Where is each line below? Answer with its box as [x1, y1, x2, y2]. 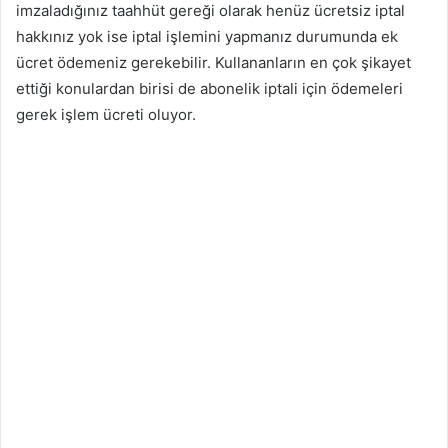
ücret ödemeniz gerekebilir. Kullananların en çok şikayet [16, 52, 411, 72]
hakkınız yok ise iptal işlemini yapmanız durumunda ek [16, 26, 398, 46]
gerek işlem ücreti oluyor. [16, 104, 196, 124]
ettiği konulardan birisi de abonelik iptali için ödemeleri [16, 78, 403, 98]
